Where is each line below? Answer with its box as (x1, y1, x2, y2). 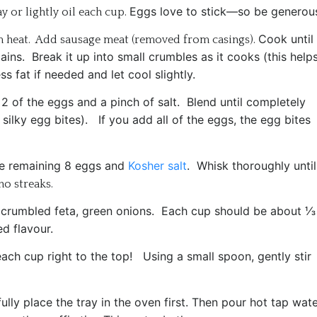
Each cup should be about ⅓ (161, 204, 316, 219)
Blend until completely (187, 95, 306, 110)
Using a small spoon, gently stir (143, 249, 311, 264)
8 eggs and (64, 158, 128, 173)
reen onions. (89, 204, 161, 219)
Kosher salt (128, 158, 187, 173)
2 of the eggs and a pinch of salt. (1, 95, 187, 110)
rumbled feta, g (7, 204, 89, 219)
